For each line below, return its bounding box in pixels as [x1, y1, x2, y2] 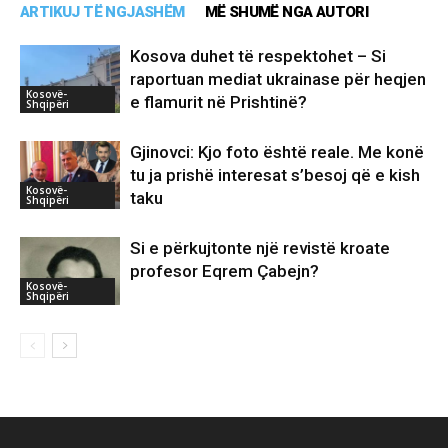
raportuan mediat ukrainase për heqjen [130, 68, 426, 89]
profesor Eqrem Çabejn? [130, 260, 319, 281]
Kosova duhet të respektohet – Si [130, 45, 386, 66]
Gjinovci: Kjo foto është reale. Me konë [130, 141, 424, 162]
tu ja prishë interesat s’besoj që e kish [130, 164, 420, 185]
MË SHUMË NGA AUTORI [204, 2, 369, 21]
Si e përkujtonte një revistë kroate [130, 237, 390, 258]
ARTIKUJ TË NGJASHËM [20, 2, 185, 21]
